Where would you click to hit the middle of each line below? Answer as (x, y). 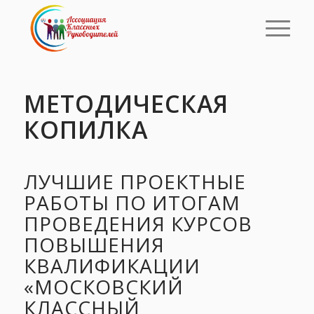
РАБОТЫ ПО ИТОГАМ (132, 203)
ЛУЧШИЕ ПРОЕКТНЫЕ (135, 182)
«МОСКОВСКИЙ (103, 287)
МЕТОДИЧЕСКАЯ (126, 104)
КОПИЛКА (86, 130)
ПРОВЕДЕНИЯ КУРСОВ (138, 224)
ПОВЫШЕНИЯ (94, 245)
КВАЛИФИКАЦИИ (112, 266)
